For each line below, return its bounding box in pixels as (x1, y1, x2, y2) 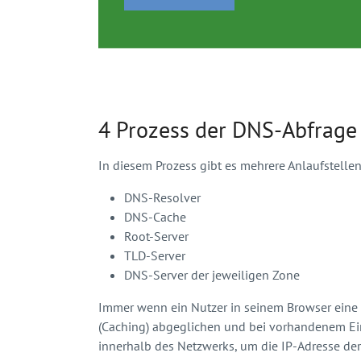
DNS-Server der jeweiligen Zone (124, 266, 300, 283)
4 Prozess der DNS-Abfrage (98, 114, 357, 144)
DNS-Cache (124, 208, 186, 225)
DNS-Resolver (124, 189, 201, 205)
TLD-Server (124, 247, 185, 263)
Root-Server (124, 227, 189, 244)
